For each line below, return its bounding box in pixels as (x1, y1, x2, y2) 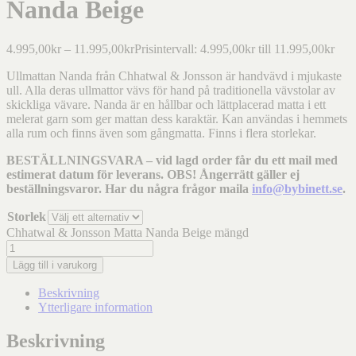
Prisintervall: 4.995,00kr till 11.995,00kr (134, 41, 335, 56)
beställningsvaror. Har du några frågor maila (6, 181, 252, 195)
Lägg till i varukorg (13, 258, 97, 271)
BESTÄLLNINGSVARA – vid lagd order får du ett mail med (6, 153, 338, 167)
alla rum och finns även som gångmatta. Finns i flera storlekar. (6, 126, 316, 140)
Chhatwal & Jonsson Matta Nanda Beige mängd (6, 225, 249, 239)
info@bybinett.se (252, 181, 342, 195)
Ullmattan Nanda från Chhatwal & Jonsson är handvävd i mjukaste (6, 68, 342, 83)
